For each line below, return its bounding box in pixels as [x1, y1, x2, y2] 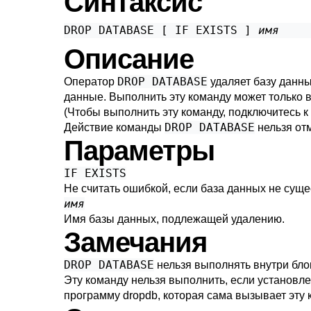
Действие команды [64, 121, 165, 133]
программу [64, 289, 123, 301]
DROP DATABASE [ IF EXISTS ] [64, 24, 258, 37]
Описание [64, 44, 194, 74]
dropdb [123, 289, 158, 301]
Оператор [64, 76, 117, 87]
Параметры [64, 135, 215, 166]
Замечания [64, 227, 207, 258]
